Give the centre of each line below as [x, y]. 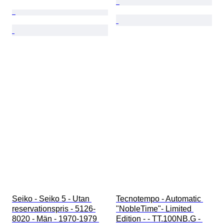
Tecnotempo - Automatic [159, 199]
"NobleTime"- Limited [155, 209]
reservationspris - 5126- [54, 209]
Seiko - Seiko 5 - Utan [52, 199]
